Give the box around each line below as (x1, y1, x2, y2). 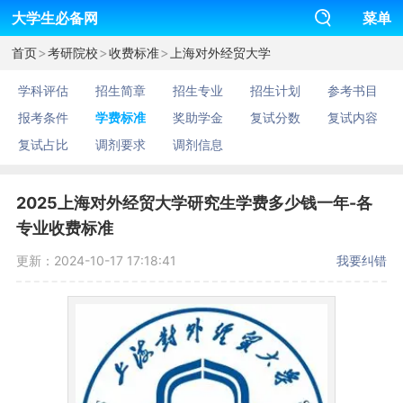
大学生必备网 (11, 9, 98, 27)
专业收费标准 (15, 219, 113, 237)
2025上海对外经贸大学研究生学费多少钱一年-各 (15, 193, 372, 212)
